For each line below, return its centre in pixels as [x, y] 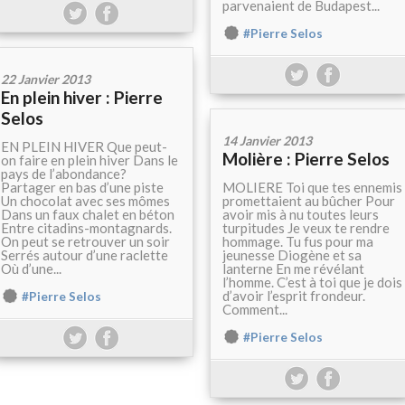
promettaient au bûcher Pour [309, 201]
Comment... [255, 310]
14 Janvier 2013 [267, 141]
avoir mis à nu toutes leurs [301, 215]
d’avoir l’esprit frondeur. [294, 296]
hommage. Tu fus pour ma [298, 242]
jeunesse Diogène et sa [292, 255]
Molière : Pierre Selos [306, 159]
